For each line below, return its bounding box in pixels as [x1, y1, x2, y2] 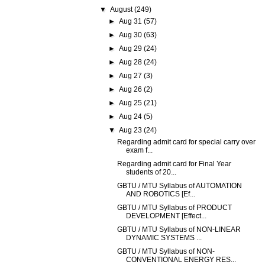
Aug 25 [118, 99, 144, 107]
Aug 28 [118, 58, 144, 66]
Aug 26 [118, 85, 144, 93]
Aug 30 [118, 31, 144, 39]
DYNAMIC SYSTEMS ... [126, 234, 202, 242]
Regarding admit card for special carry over [117, 138, 256, 146]
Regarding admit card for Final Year [117, 160, 232, 168]
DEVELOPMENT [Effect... [126, 212, 207, 220]
